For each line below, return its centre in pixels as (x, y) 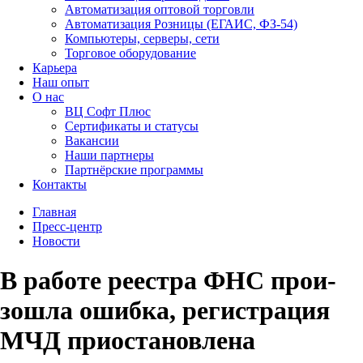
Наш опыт (61, 82)
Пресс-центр (67, 226)
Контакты (60, 184)
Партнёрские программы (134, 170)
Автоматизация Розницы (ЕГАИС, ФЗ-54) (181, 24)
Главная (54, 212)
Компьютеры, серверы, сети (142, 38)
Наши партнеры (109, 155)
